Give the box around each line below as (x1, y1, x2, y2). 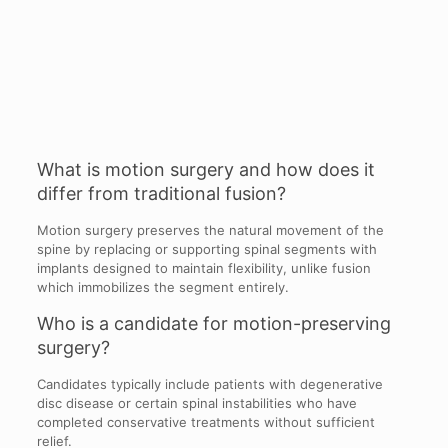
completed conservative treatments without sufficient (36, 413, 375, 430)
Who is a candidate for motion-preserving (36, 312, 391, 334)
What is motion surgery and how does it (36, 158, 375, 180)
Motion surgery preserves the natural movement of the (36, 221, 384, 238)
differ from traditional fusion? (36, 182, 286, 204)
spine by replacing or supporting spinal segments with (36, 240, 377, 257)
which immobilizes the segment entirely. (36, 278, 289, 295)
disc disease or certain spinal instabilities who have (36, 394, 357, 411)
